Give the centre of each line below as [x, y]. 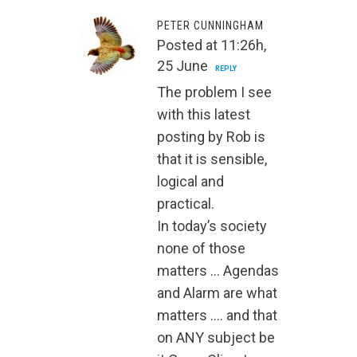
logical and [190, 182]
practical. [186, 204]
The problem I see [214, 92]
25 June [182, 66]
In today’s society [212, 226]
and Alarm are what [217, 293]
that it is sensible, [212, 159]
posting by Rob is [211, 137]
